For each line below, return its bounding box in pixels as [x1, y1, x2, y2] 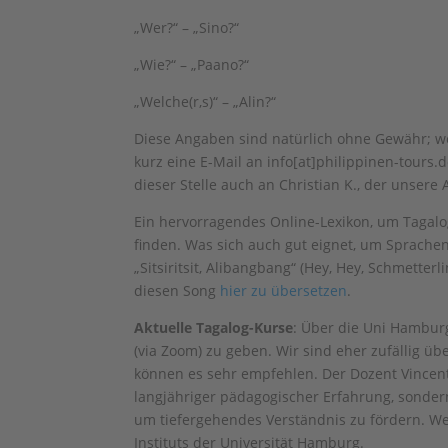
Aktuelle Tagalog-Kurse [134, 318, 294, 337]
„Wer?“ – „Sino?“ [134, 18, 240, 37]
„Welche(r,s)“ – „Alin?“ [134, 92, 277, 111]
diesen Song [134, 281, 221, 300]
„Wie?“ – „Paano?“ [134, 55, 250, 74]
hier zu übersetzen [220, 281, 348, 300]
